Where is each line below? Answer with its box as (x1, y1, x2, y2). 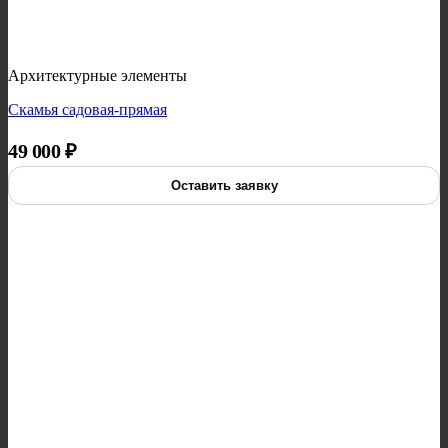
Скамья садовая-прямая (8, 101, 167, 119)
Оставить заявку (170, 178, 278, 194)
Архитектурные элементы (8, 67, 187, 85)
